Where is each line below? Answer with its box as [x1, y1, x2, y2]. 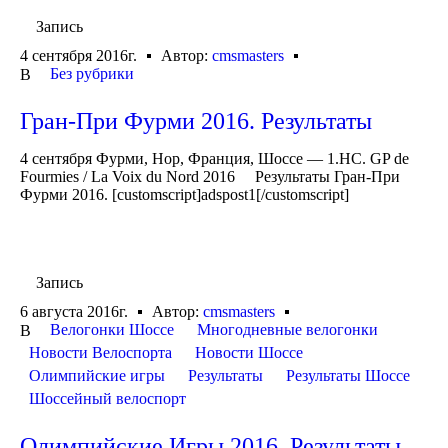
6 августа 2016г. [20, 303, 128, 321]
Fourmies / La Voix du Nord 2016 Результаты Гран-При [20, 167, 400, 185]
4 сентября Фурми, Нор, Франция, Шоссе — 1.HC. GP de [20, 149, 409, 167]
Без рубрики [50, 64, 134, 82]
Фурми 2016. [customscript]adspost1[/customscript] [20, 185, 349, 203]
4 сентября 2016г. [20, 46, 137, 64]
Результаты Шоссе [286, 367, 410, 385]
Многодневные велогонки [197, 321, 378, 339]
